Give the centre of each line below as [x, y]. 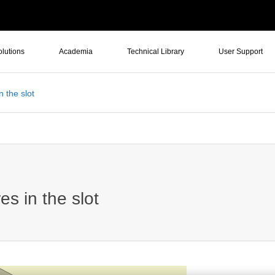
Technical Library [156, 52]
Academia [76, 52]
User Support [241, 52]
